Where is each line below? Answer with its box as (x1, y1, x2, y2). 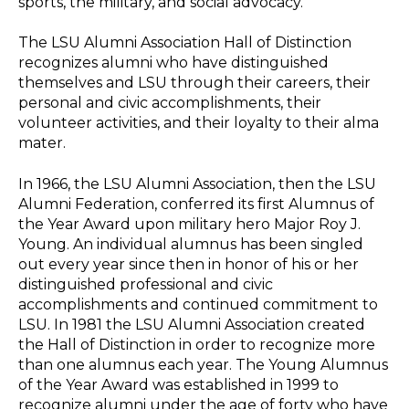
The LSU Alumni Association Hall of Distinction (18, 34, 351, 52)
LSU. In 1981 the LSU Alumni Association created (18, 315, 365, 333)
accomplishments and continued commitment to (18, 295, 378, 313)
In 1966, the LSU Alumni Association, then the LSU (18, 174, 376, 193)
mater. (18, 134, 66, 152)
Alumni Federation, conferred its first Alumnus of (18, 194, 374, 213)
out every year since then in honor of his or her (18, 255, 359, 273)
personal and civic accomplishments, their (18, 94, 321, 112)
